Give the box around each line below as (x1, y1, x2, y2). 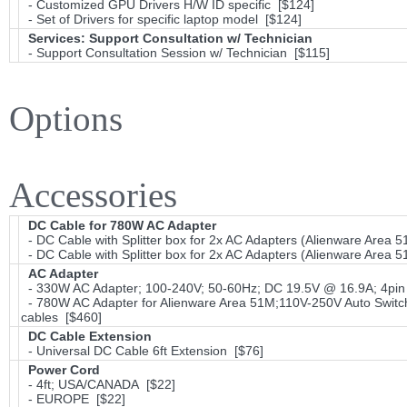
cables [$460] (21, 310, 102, 324)
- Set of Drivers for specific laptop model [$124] (21, 12, 302, 26)
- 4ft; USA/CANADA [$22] (21, 377, 175, 392)
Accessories (9, 175, 177, 214)
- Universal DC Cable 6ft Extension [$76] (21, 343, 263, 358)
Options (9, 99, 123, 138)
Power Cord (28, 362, 100, 377)
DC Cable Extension (28, 329, 152, 343)
